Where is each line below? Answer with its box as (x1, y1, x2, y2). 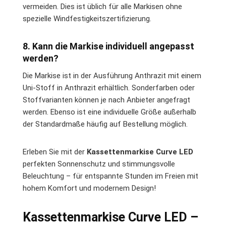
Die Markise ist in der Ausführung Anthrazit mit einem (23, 71, 201, 80)
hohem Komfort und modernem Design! (23, 184, 156, 193)
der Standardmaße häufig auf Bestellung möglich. (23, 120, 188, 129)
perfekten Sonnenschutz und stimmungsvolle (23, 159, 175, 168)
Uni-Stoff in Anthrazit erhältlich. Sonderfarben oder (23, 83, 195, 92)
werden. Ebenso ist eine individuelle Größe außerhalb (23, 107, 196, 117)
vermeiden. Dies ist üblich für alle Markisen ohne (23, 2, 182, 11)
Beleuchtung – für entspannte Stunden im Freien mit (23, 172, 198, 181)
